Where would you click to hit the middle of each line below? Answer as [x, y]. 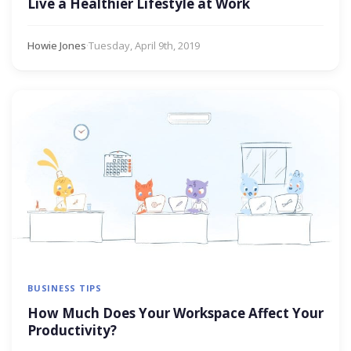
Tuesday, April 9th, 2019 [144, 46]
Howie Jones [57, 46]
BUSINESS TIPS [65, 288]
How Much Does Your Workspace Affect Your [175, 313]
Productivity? [72, 331]
